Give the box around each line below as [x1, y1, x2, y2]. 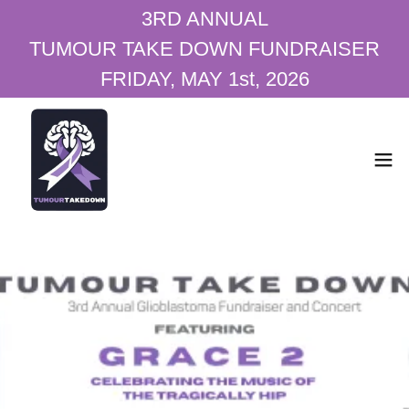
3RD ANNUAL [141, 7, 268, 30]
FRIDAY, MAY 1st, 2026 [100, 68, 309, 90]
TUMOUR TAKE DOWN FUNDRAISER [29, 37, 380, 60]
